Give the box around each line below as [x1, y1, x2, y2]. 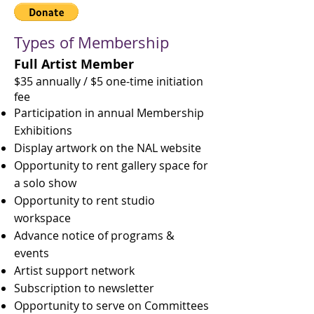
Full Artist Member [14, 55, 134, 73]
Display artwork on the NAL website [14, 140, 201, 156]
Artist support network [14, 263, 135, 278]
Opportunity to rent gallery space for [14, 158, 208, 173]
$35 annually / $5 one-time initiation [14, 74, 203, 89]
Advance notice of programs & [14, 228, 175, 243]
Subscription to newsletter [14, 280, 154, 296]
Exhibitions [14, 123, 72, 138]
